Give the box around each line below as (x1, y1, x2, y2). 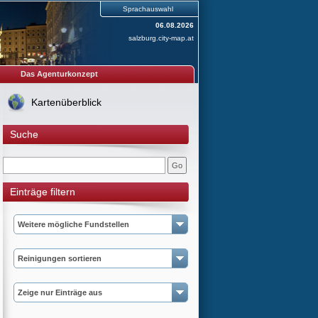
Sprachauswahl (123, 5, 173, 13)
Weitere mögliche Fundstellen (18, 220, 129, 229)
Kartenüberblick (31, 97, 102, 108)
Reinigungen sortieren (18, 254, 102, 263)
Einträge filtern (9, 186, 75, 197)
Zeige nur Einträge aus (18, 288, 102, 297)
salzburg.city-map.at (128, 34, 194, 42)
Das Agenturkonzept (20, 70, 98, 78)
